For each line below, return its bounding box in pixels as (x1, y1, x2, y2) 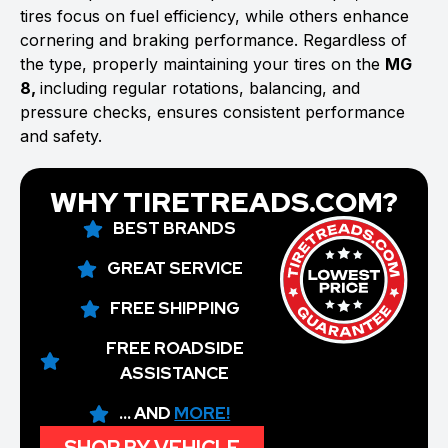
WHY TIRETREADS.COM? (50, 183, 398, 221)
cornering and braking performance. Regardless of (20, 30, 407, 50)
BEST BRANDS (113, 217, 237, 239)
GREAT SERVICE (106, 257, 243, 279)
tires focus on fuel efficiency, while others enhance (20, 6, 409, 26)
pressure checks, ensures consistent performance (20, 102, 405, 122)
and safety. (20, 126, 102, 146)
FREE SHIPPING (109, 297, 240, 319)
